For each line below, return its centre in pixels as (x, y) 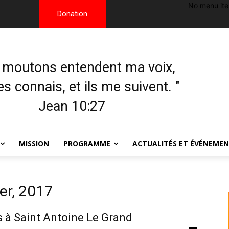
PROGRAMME (87, 143)
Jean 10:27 (72, 106)
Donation (72, 14)
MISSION (34, 143)
